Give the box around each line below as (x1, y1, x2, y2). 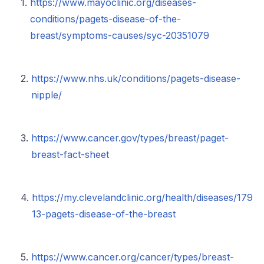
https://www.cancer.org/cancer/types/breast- (31, 250, 234, 263)
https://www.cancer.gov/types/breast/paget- (31, 131, 229, 144)
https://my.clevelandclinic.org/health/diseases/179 (32, 191, 253, 203)
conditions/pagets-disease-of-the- (30, 12, 181, 25)
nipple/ (31, 88, 62, 101)
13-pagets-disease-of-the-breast (32, 207, 176, 220)
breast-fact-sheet (31, 148, 109, 160)
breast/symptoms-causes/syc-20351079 (30, 29, 209, 41)
